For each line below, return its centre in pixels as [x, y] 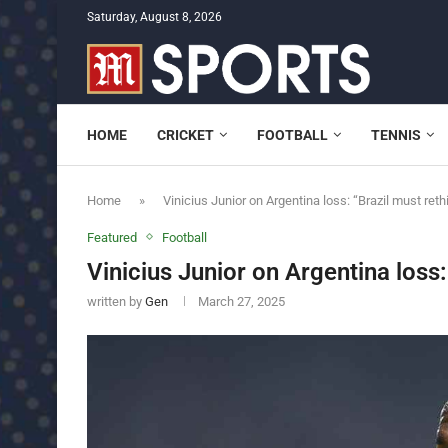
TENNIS [396, 134]
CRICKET [185, 134]
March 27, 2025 [241, 301]
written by [116, 301]
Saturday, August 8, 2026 [154, 17]
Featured [112, 237]
